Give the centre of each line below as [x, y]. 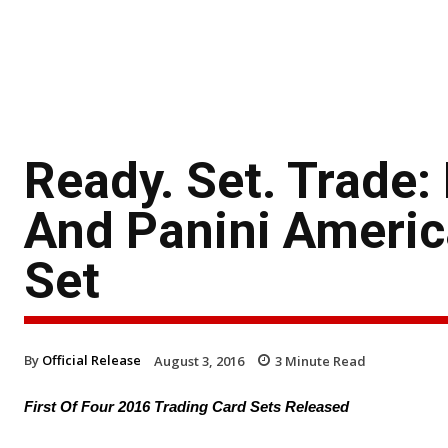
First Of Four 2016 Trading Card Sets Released [186, 407]
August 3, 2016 [199, 360]
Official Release [91, 359]
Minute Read [324, 360]
